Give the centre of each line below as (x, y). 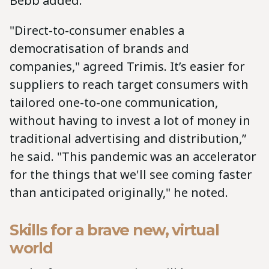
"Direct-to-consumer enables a (97, 31)
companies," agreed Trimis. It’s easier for (127, 67)
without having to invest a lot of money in (130, 121)
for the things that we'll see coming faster (131, 175)
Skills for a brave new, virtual (114, 230)
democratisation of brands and (99, 49)
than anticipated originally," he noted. (120, 193)
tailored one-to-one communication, (114, 103)
